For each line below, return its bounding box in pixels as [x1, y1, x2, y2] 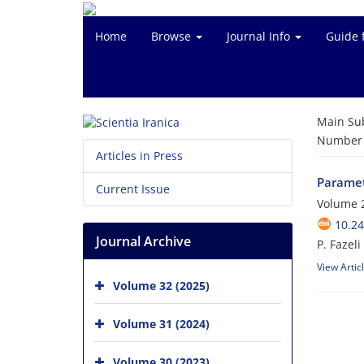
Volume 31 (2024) [113, 316, 210, 331]
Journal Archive [96, 232, 191, 251]
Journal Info [227, 28, 293, 44]
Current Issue [96, 181, 170, 197]
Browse [151, 28, 194, 44]
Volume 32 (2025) [113, 278, 210, 293]
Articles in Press [96, 148, 183, 164]
